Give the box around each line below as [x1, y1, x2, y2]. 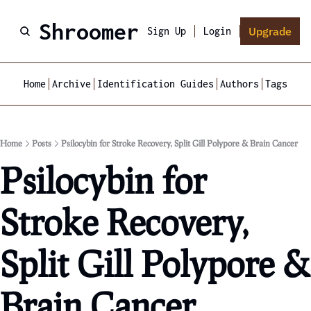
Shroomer [39, 18, 139, 44]
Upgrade [249, 24, 292, 38]
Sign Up [147, 25, 186, 37]
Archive [51, 78, 91, 90]
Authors [219, 78, 259, 90]
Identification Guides [96, 78, 214, 90]
